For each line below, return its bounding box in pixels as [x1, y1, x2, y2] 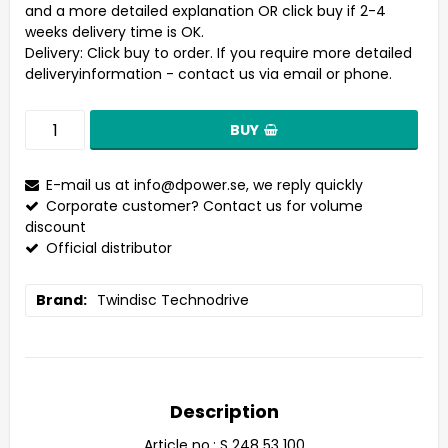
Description [169, 399, 279, 424]
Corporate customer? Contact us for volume [46, 196, 363, 216]
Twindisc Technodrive [97, 290, 249, 310]
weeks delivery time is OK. [25, 22, 204, 42]
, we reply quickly [246, 175, 363, 195]
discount [25, 217, 86, 237]
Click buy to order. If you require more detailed [87, 43, 412, 63]
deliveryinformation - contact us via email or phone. [25, 64, 392, 84]
